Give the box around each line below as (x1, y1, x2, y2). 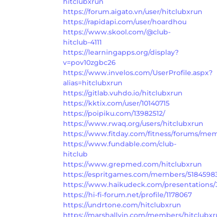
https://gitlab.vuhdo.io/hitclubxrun (63, 88, 183, 97)
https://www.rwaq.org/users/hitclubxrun (63, 119, 203, 128)
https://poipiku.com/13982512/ (63, 108, 165, 118)
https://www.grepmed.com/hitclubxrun (63, 159, 202, 169)
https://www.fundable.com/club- (63, 139, 176, 148)
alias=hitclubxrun (63, 78, 123, 87)
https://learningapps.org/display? (63, 47, 179, 57)
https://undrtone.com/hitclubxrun (63, 200, 181, 209)
